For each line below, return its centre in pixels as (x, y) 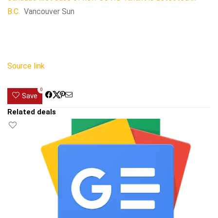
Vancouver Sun (49, 11)
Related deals (32, 112)
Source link (26, 66)
